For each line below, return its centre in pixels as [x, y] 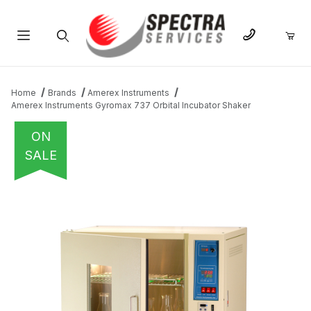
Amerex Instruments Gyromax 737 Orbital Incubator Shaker [131, 106]
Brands [62, 93]
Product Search [62, 69]
